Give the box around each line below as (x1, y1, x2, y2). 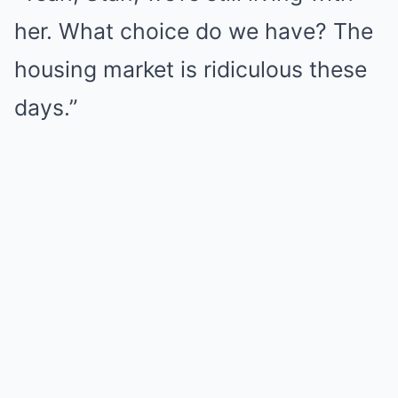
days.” (14, 94, 77, 121)
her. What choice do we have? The (14, 18, 373, 44)
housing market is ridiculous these (14, 56, 367, 83)
